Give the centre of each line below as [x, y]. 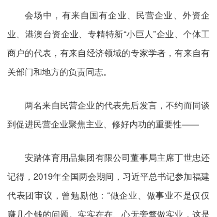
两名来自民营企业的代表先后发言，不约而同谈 [117, 104]
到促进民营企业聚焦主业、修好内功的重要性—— [103, 123]
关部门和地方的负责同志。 [60, 71]
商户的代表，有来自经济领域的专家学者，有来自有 [108, 52]
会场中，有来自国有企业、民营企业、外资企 [117, 14]
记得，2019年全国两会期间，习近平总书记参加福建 [108, 176]
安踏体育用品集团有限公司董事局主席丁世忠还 [117, 157]
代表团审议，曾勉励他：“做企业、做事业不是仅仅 [108, 194]
